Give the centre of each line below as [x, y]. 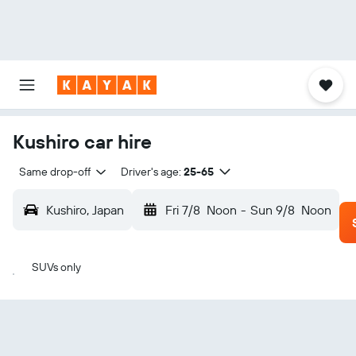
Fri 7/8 [183, 210]
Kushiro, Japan [85, 210]
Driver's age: [151, 172]
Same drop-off [55, 172]
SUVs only [56, 267]
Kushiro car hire [82, 141]
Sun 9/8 [272, 210]
